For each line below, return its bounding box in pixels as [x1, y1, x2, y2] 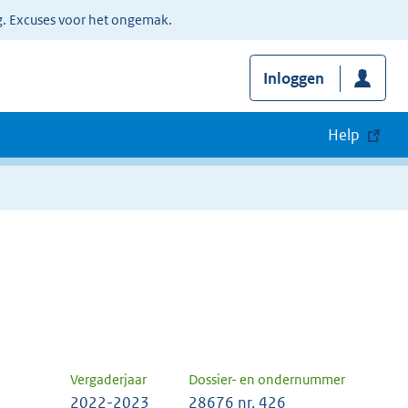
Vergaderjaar [70, 371, 147, 389]
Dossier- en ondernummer [189, 371, 345, 389]
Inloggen [262, 68, 324, 89]
